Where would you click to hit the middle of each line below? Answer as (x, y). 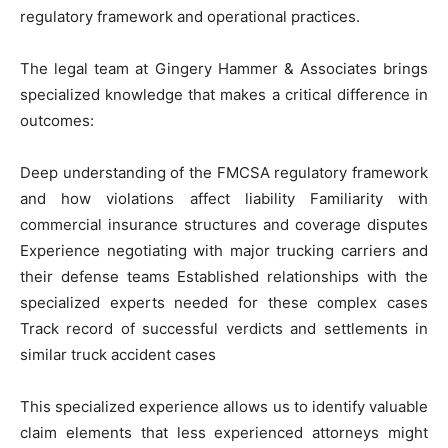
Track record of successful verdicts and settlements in (224, 328)
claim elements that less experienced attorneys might (224, 432)
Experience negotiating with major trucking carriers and (224, 250)
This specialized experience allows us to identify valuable (224, 406)
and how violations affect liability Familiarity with (224, 198)
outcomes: (57, 120)
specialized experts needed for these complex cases (224, 302)
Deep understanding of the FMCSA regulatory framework (224, 172)
